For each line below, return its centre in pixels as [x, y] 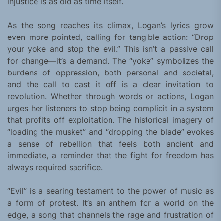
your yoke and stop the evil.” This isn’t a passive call [110, 49]
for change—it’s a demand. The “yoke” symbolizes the [110, 61]
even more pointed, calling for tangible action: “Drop [110, 37]
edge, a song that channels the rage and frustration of [110, 215]
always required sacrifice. [55, 167]
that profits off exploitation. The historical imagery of [110, 120]
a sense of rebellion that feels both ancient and [110, 144]
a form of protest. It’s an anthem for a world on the [110, 203]
